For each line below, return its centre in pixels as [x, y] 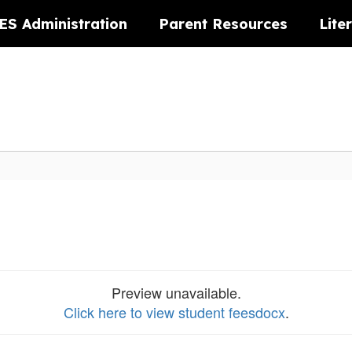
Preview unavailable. [176, 292]
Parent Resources [223, 24]
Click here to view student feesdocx [174, 312]
